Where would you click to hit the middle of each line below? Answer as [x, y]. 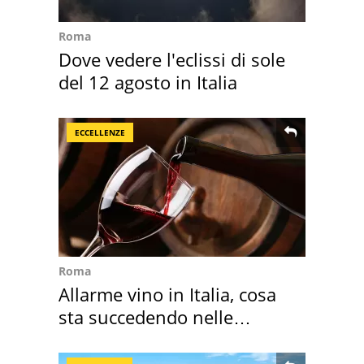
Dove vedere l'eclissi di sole [172, 60]
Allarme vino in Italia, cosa [167, 295]
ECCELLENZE [100, 133]
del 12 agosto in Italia [148, 82]
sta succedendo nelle [146, 317]
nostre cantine [119, 340]
